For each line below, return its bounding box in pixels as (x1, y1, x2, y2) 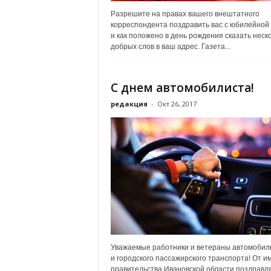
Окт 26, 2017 (157, 99, 197, 108)
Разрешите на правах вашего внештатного (110, 10, 260, 18)
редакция (110, 99, 148, 108)
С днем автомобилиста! (110, 80, 254, 96)
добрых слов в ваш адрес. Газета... (110, 42, 230, 51)
